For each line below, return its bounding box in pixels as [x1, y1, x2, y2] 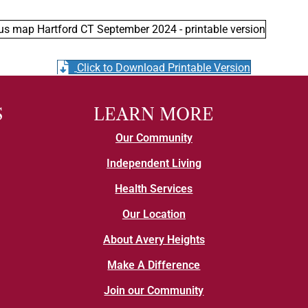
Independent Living [106, 157, 201, 170]
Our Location [122, 208, 186, 221]
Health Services [115, 182, 193, 196]
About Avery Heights [102, 233, 205, 247]
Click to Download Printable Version [77, 61, 250, 75]
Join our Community [104, 284, 204, 298]
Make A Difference [107, 258, 201, 272]
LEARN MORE [93, 104, 214, 125]
